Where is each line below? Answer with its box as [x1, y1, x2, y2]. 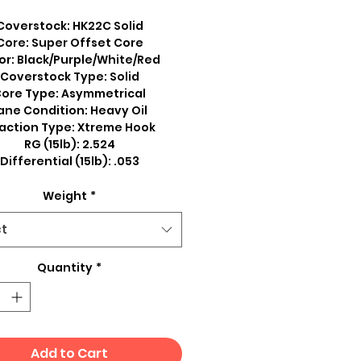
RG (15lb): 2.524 [23, 136, 115, 153]
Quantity [37, 259, 93, 276]
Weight [43, 188, 87, 205]
